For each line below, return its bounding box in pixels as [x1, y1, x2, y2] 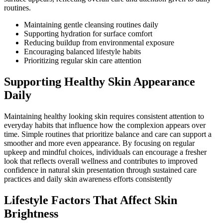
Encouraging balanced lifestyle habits [24, 47, 141, 56]
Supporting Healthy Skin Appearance [4, 75, 195, 89]
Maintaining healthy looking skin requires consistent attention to [4, 111, 204, 120]
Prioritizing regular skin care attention [24, 56, 141, 65]
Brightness [4, 207, 58, 220]
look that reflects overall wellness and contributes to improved [4, 156, 198, 165]
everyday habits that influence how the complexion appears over [4, 120, 206, 129]
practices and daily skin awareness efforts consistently [4, 174, 172, 183]
